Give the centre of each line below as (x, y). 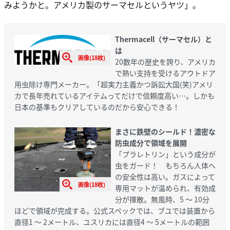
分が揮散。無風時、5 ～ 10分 (162, 199)
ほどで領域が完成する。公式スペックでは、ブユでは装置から (115, 210)
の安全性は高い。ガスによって (165, 176)
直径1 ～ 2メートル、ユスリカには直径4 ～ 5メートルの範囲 (112, 222)
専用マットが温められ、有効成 (165, 188)
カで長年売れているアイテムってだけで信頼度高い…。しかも (114, 95)
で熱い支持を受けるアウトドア (165, 73)
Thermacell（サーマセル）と (163, 39)
